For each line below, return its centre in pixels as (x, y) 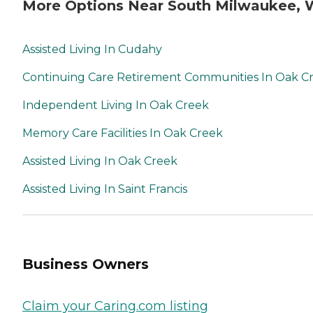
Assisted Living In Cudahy (92, 49)
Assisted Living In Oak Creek (100, 161)
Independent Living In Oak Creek (116, 105)
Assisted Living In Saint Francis (105, 189)
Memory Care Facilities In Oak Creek (123, 133)
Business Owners (86, 264)
